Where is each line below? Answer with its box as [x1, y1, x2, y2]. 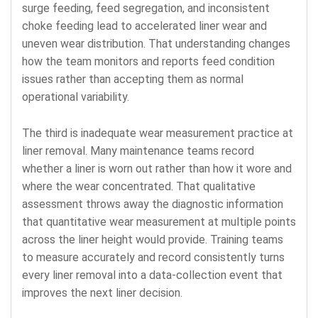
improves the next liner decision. [22, 285, 182, 300]
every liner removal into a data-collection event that [22, 268, 283, 282]
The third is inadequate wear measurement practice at [22, 126, 293, 140]
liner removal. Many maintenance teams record [22, 143, 254, 158]
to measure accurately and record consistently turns [22, 250, 285, 264]
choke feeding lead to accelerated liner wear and [22, 18, 267, 33]
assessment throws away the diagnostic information [22, 197, 283, 211]
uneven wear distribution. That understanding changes [22, 36, 290, 50]
